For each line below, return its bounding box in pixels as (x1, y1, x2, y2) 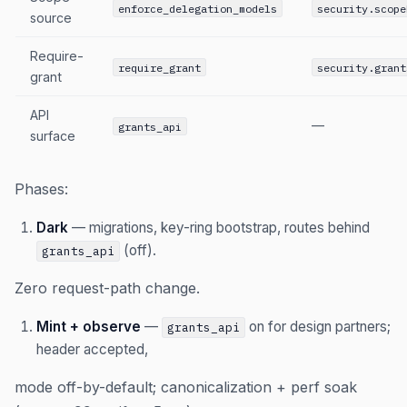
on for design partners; (245, 318, 392, 336)
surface (30, 128, 75, 144)
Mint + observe (36, 318, 141, 336)
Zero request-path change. (15, 279, 200, 298)
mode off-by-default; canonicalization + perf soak (15, 378, 357, 397)
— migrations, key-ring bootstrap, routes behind (68, 219, 370, 237)
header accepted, (36, 341, 148, 359)
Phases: (15, 180, 68, 199)
